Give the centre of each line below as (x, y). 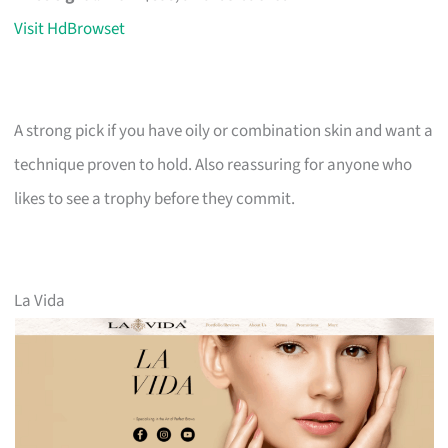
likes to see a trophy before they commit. (155, 198)
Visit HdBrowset (70, 28)
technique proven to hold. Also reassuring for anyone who (213, 164)
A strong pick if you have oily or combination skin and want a (224, 130)
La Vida (40, 300)
